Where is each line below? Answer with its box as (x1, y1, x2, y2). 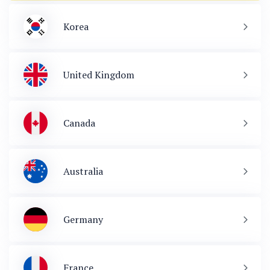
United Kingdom (63, 68, 134, 82)
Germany (63, 213, 103, 227)
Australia (63, 165, 103, 178)
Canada (63, 116, 95, 130)
